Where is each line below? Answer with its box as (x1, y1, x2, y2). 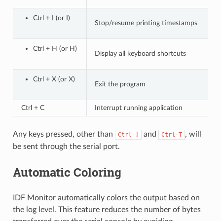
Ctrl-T (161, 131, 182, 138)
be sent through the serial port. (12, 142, 120, 150)
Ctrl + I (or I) (33, 14, 70, 22)
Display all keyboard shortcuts (94, 49, 186, 57)
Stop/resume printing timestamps (94, 19, 197, 27)
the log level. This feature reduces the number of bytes (12, 205, 201, 214)
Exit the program (94, 80, 146, 88)
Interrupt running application (94, 104, 183, 111)
